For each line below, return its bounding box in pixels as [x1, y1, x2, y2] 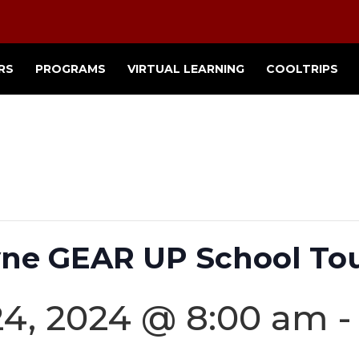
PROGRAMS [35, 62, 106, 76]
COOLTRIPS [266, 62, 338, 76]
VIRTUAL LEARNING [127, 62, 244, 76]
